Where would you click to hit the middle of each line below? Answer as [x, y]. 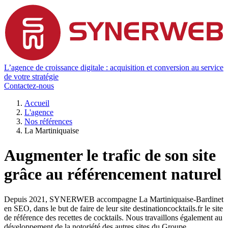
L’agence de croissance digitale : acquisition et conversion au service [114, 67]
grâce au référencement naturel [113, 174]
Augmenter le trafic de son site [110, 155]
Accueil [37, 103]
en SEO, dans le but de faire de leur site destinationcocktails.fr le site [113, 208]
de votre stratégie [31, 76]
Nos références [48, 121]
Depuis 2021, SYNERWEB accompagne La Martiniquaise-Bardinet [114, 199]
